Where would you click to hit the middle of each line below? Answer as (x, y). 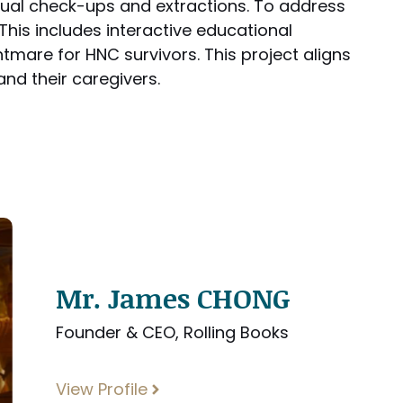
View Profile (102, 390)
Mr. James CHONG (173, 298)
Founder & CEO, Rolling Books (173, 333)
